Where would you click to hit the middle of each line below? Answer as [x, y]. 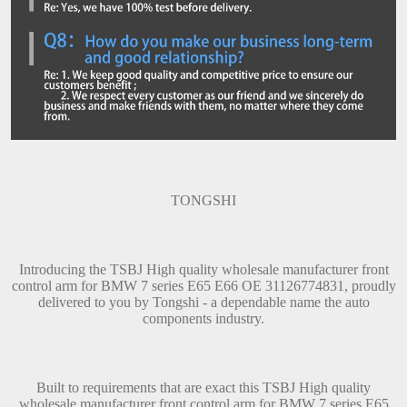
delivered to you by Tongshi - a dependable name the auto [203, 302]
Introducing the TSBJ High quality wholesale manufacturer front [203, 269]
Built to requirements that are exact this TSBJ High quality [203, 387]
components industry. [203, 318]
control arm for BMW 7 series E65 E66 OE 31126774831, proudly [203, 285]
